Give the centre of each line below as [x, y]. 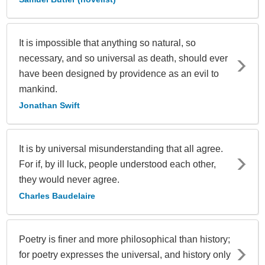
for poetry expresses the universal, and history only [125, 254]
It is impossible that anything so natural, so [107, 43]
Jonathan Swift [49, 105]
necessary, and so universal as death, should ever [123, 58]
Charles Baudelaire [57, 195]
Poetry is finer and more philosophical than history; [125, 239]
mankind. [38, 89]
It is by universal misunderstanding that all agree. [121, 148]
